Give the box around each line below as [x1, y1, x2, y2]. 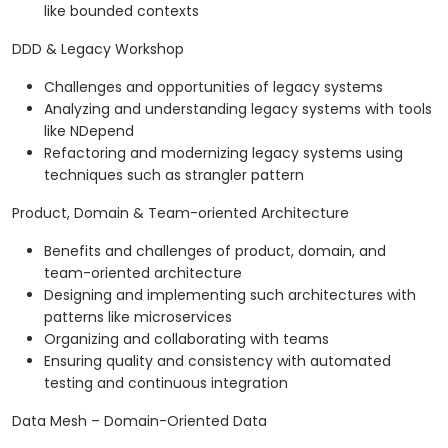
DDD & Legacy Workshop [12, 39, 184, 60]
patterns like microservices [44, 307, 232, 328]
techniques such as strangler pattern [44, 165, 304, 186]
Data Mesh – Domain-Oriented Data [12, 411, 267, 432]
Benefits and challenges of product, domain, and [44, 241, 386, 262]
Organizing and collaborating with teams [44, 329, 329, 350]
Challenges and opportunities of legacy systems [44, 77, 383, 98]
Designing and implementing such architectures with [44, 285, 416, 306]
